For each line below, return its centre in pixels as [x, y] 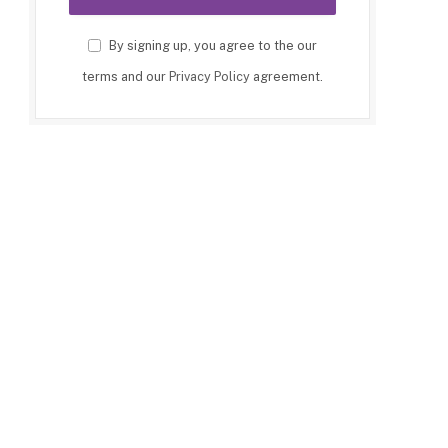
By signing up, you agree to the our [211, 45]
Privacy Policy [209, 76]
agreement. [286, 76]
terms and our [125, 76]
